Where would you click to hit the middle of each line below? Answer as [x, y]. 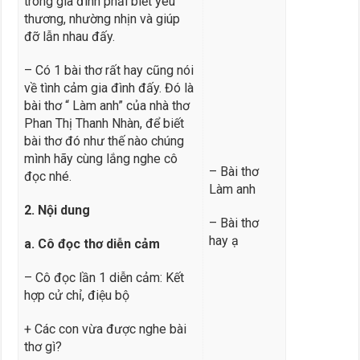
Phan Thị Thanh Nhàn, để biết [104, 123]
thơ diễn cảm [121, 243]
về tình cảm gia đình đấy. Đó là [108, 88]
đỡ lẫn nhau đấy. [69, 36]
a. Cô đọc [53, 243]
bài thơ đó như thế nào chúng [104, 141]
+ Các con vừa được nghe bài [105, 329]
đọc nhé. [47, 176]
